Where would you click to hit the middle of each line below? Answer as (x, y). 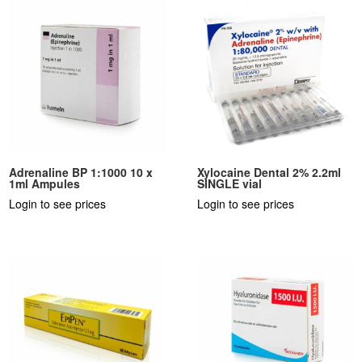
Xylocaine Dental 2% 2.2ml (269, 172)
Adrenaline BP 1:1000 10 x (81, 172)
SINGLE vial (230, 183)
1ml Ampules (45, 183)
